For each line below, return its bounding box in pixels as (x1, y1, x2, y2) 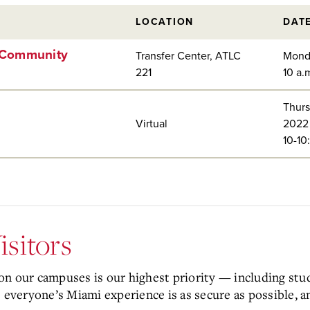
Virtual (136, 117, 167, 131)
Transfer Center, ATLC (136, 49, 241, 63)
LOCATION (136, 16, 194, 28)
